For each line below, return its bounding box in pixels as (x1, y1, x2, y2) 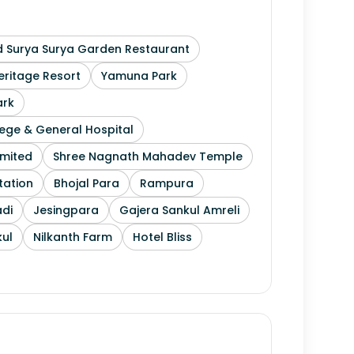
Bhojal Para (54, 175, 119, 191)
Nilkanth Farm (33, 229, 112, 245)
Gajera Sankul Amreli (119, 202, 239, 218)
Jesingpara (33, 202, 99, 218)
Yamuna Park (101, 68, 177, 84)
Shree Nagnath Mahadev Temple (53, 149, 243, 164)
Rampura (140, 175, 194, 191)
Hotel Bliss (133, 229, 192, 245)
